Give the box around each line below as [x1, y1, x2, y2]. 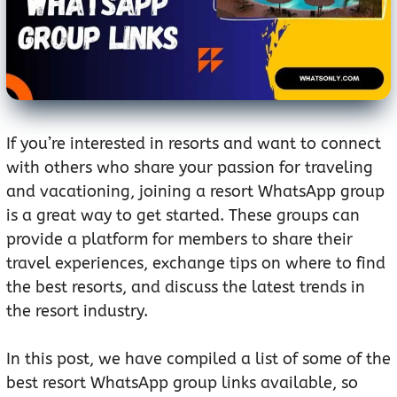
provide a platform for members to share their [6, 230, 353, 250]
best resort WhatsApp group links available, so [6, 373, 358, 393]
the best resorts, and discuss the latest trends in [6, 277, 365, 298]
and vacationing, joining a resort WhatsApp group [6, 182, 385, 202]
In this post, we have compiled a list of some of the [6, 349, 391, 370]
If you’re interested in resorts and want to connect [6, 134, 381, 154]
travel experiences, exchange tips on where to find [6, 253, 385, 274]
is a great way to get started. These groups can [6, 206, 360, 226]
